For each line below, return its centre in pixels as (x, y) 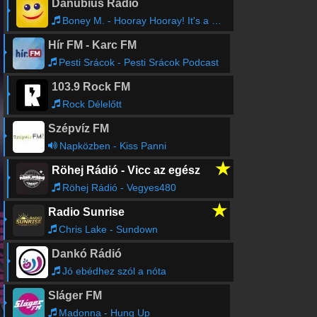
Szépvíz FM (78, 128)
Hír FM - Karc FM (92, 45)
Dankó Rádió (86, 254)
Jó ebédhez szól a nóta (114, 271)
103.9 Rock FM (91, 87)
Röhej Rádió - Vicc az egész (126, 170)
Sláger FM (75, 295)
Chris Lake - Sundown (108, 229)
